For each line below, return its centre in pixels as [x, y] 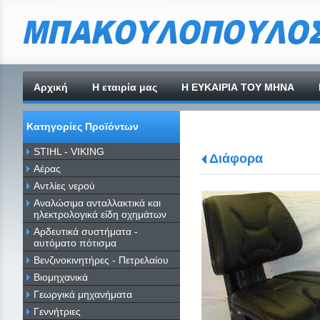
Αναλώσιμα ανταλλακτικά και [97, 202]
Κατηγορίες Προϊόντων [82, 126]
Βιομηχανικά [61, 277]
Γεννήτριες [57, 311]
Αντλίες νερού [64, 185]
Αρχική [51, 87]
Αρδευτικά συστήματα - [86, 231]
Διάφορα [236, 159]
